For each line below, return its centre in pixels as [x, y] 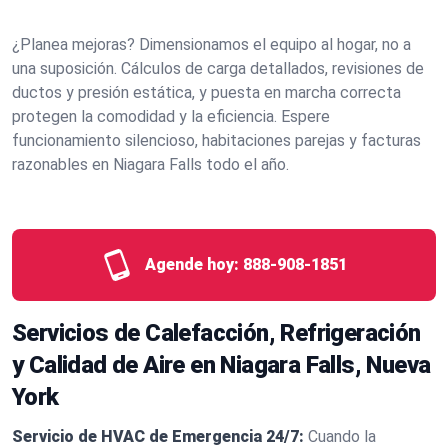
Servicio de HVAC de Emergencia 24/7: [158, 436]
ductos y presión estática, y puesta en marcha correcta [206, 92]
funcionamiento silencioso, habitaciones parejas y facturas [216, 140]
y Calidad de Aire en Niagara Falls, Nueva [221, 365]
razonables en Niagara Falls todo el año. [150, 164]
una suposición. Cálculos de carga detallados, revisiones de [218, 68]
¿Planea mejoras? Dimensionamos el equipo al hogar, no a [211, 44]
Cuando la [342, 436]
